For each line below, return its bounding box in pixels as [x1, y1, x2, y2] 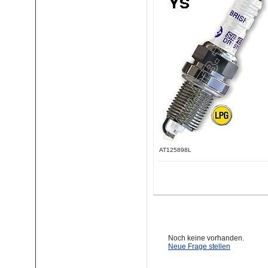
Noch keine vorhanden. [168, 233, 244, 242]
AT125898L [159, 146, 191, 153]
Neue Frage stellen [168, 242, 230, 251]
